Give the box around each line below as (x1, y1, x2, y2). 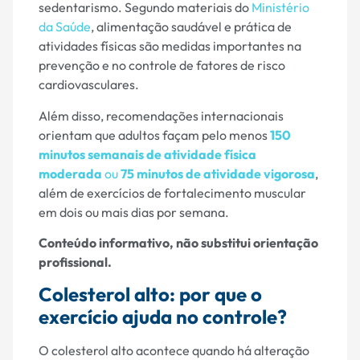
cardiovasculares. (39, 76, 139, 93)
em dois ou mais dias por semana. (39, 203, 229, 220)
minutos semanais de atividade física (39, 145, 256, 162)
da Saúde (39, 18, 91, 35)
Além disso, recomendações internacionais (39, 107, 284, 124)
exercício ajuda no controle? (39, 305, 287, 329)
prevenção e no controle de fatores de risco (39, 57, 285, 74)
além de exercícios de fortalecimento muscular (39, 184, 306, 201)
